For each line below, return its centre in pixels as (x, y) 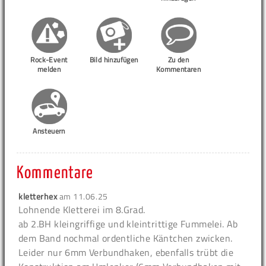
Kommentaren (178, 69)
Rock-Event (49, 60)
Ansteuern (49, 131)
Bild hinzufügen (114, 60)
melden (49, 69)
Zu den (178, 60)
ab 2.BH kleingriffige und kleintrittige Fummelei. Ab (128, 224)
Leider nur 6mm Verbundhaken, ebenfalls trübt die (126, 253)
